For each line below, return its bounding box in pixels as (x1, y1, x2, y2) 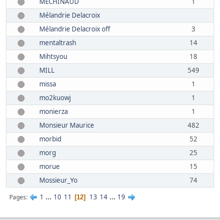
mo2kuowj (39, 93, 71, 102)
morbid (39, 135, 61, 143)
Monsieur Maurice (39, 121, 94, 130)
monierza (39, 107, 68, 116)
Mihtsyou (39, 52, 67, 61)
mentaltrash (39, 38, 76, 47)
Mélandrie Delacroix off (39, 25, 110, 33)
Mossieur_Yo (39, 176, 78, 185)
